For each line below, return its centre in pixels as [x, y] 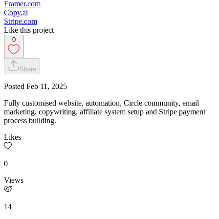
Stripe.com [21, 21]
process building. [30, 120]
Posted [15, 86]
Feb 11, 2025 [47, 86]
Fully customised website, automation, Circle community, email [101, 103]
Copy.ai [16, 12]
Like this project [29, 30]
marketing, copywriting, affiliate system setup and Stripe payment [105, 111]
